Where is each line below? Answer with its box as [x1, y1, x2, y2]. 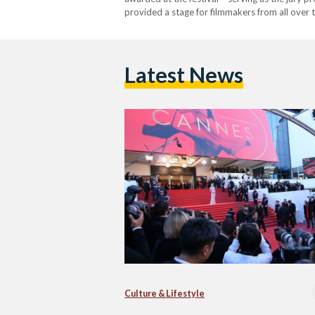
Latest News [124, 62, 243, 89]
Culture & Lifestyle [124, 288, 205, 299]
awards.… [124, 19, 163, 31]
